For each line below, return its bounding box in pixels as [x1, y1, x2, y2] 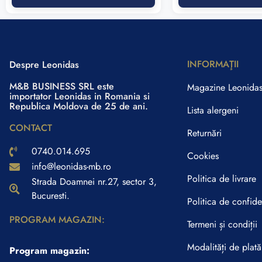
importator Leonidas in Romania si [9, 89, 150, 104]
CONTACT [9, 121, 52, 135]
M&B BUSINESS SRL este [9, 80, 114, 94]
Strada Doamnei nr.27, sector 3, [31, 175, 157, 189]
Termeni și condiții [187, 218, 257, 232]
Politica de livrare [187, 172, 256, 186]
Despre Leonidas [9, 58, 79, 72]
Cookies [187, 149, 219, 163]
